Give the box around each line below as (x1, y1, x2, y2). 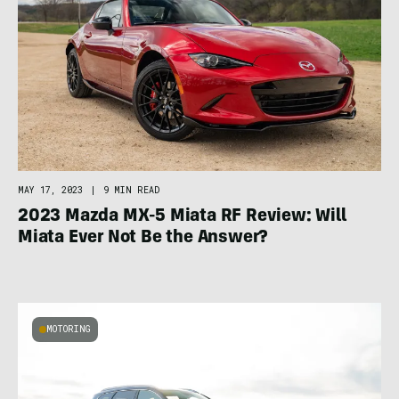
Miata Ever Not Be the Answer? (18, 229, 269, 248)
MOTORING (46, 322, 91, 335)
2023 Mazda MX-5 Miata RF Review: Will (18, 208, 346, 226)
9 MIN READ (103, 183, 159, 196)
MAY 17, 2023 (18, 183, 83, 196)
